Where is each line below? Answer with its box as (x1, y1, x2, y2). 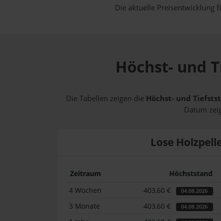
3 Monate (69, 201, 101, 211)
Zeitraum (70, 169, 101, 179)
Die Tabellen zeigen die (66, 93, 146, 104)
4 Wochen (69, 185, 102, 195)
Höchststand (169, 169, 213, 179)
